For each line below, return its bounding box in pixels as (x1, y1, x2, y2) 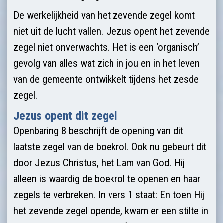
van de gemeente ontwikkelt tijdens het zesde (13, 73, 199, 85)
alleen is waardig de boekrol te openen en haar (13, 172, 200, 185)
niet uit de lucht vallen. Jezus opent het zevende (13, 25, 210, 37)
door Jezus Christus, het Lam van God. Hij (13, 156, 185, 169)
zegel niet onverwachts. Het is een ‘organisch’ (13, 41, 199, 53)
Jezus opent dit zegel (13, 109, 117, 123)
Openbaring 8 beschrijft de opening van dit (13, 124, 183, 137)
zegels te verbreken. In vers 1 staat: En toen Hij (13, 188, 204, 201)
